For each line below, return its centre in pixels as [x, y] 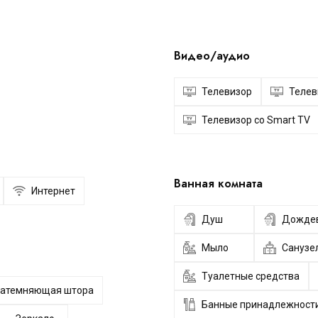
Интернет [54, 191]
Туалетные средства [251, 276]
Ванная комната [218, 183]
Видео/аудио [212, 56]
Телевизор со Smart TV [256, 120]
